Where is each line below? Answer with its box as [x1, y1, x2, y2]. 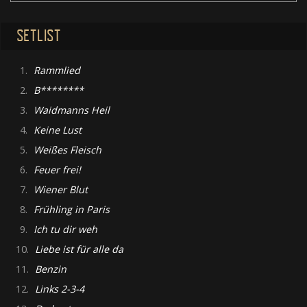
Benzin [34, 262, 66, 276]
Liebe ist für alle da [34, 243, 123, 256]
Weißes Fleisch [34, 143, 101, 157]
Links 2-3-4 [34, 282, 84, 296]
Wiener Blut [34, 183, 88, 197]
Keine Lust [34, 123, 82, 137]
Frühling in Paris [34, 203, 110, 217]
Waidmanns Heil [34, 103, 110, 117]
